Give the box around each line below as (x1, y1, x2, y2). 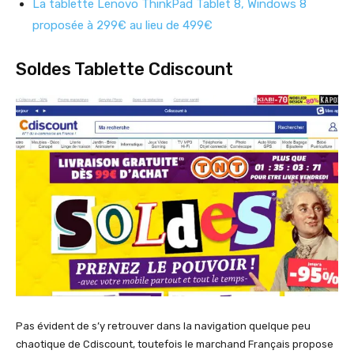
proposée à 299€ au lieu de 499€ (32, 18, 213, 33)
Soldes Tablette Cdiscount (16, 58, 233, 81)
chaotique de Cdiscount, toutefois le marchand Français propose (16, 338, 333, 351)
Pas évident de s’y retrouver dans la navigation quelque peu (16, 320, 311, 333)
